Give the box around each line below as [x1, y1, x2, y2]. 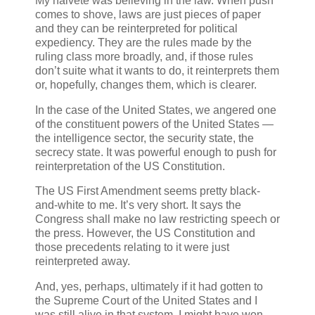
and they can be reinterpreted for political [35, 22, 238, 34]
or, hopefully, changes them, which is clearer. [35, 78, 257, 91]
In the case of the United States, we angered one [35, 103, 276, 116]
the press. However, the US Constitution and [35, 227, 255, 240]
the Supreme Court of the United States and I [35, 295, 257, 307]
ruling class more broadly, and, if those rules [35, 50, 253, 63]
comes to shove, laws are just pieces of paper [35, 8, 261, 20]
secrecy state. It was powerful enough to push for [35, 146, 276, 158]
